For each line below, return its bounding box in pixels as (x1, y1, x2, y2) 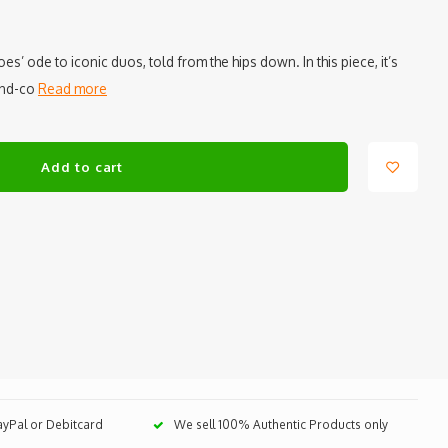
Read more (38, 80, 107, 97)
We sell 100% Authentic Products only (173, 416, 388, 432)
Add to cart (41, 158, 123, 175)
